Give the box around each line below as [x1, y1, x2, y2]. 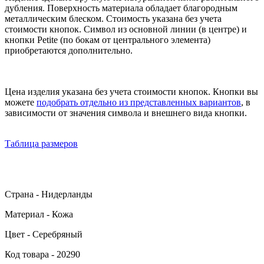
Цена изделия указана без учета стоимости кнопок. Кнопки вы [5, 86, 258, 97]
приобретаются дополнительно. [5, 45, 133, 55]
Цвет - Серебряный [5, 229, 82, 239]
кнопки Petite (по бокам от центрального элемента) [5, 34, 210, 45]
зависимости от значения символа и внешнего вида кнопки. [5, 107, 247, 118]
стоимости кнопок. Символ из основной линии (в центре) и [5, 24, 247, 34]
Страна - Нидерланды [5, 189, 93, 199]
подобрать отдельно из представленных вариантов [37, 97, 241, 107]
